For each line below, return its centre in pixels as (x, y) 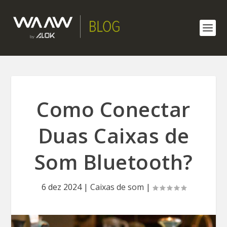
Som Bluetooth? (113, 162)
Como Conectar (113, 109)
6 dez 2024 (61, 187)
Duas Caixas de (113, 136)
